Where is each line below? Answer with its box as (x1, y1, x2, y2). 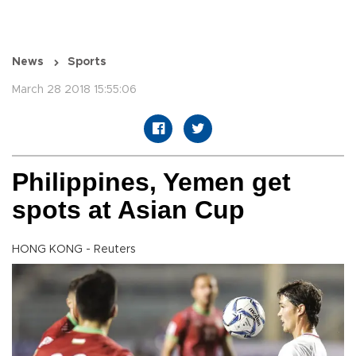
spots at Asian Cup (12, 195, 245, 225)
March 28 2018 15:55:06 (12, 84, 137, 96)
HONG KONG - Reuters (12, 244, 136, 256)
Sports (68, 56, 106, 68)
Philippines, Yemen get (12, 168, 291, 197)
